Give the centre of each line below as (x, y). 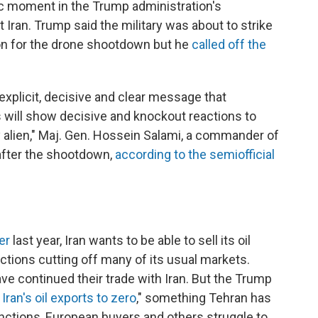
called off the (229, 44)
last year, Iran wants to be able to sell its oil (130, 240)
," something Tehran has (204, 297)
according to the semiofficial (195, 154)
